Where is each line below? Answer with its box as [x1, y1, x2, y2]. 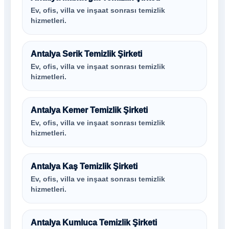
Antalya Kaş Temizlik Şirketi [31, 162, 138, 171]
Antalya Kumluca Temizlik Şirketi [31, 218, 157, 227]
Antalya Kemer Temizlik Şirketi [31, 106, 148, 114]
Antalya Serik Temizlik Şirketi [31, 50, 142, 58]
